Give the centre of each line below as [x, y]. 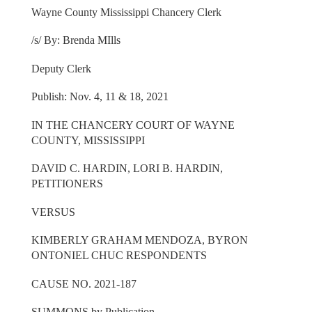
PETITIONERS [67, 184]
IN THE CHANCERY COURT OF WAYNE [133, 125]
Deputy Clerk [61, 68]
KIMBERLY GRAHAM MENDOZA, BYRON [139, 240]
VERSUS [53, 212]
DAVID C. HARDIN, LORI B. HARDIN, [127, 169]
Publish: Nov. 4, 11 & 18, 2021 [100, 97]
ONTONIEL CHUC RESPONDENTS [119, 256]
